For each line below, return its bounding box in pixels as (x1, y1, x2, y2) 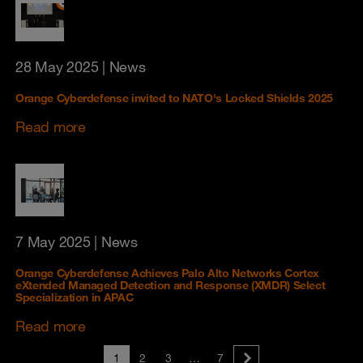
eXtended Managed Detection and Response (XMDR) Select (15, 278, 326, 293)
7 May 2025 (15, 233, 91, 250)
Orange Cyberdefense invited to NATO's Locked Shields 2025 (15, 91, 334, 105)
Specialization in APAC (15, 290, 134, 305)
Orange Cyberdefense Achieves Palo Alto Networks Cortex (15, 266, 320, 280)
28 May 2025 (15, 58, 99, 75)
